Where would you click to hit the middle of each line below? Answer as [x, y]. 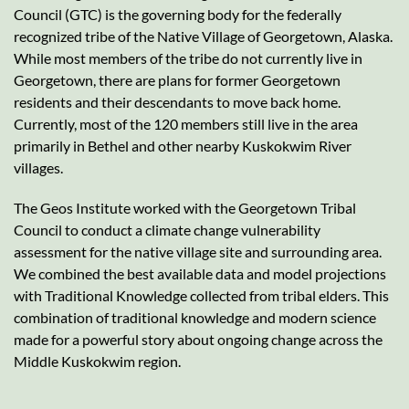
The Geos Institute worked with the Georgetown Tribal [185, 207]
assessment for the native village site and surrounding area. [198, 251]
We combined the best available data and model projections [200, 273]
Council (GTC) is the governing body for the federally [178, 14]
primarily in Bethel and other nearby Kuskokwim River [183, 145]
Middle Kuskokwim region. [97, 361]
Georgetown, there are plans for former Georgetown [177, 79]
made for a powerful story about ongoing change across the [198, 339]
